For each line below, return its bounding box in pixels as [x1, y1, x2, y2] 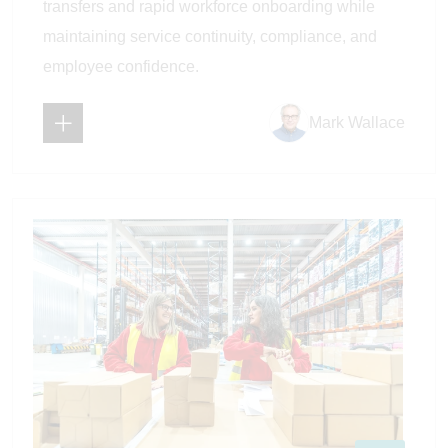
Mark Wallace [309, 114, 405, 132]
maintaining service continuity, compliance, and [43, 28, 377, 46]
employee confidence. [43, 58, 199, 76]
